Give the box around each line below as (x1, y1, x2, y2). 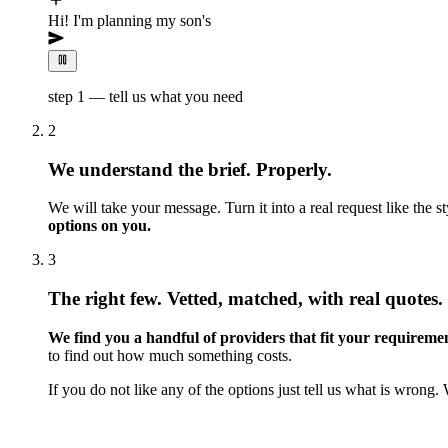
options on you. (48, 217, 151, 235)
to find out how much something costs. (48, 346, 292, 364)
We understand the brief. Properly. (48, 158, 332, 180)
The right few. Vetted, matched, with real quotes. (48, 288, 443, 310)
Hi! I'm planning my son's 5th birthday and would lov (48, 11, 386, 29)
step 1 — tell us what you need (48, 88, 243, 106)
